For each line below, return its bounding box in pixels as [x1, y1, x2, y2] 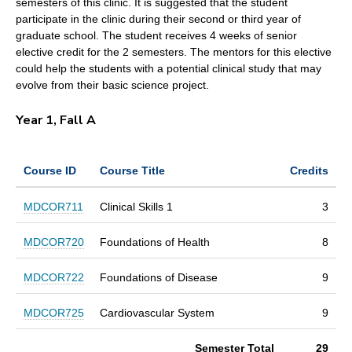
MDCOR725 [24, 306, 84, 319]
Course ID [24, 163, 76, 177]
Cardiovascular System [100, 306, 214, 319]
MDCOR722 [24, 270, 84, 284]
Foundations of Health [100, 235, 210, 248]
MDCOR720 [24, 235, 84, 248]
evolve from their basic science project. [16, 78, 209, 91]
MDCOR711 [24, 200, 83, 213]
